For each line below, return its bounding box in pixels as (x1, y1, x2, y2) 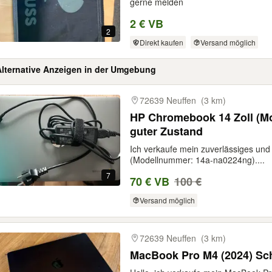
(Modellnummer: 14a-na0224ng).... (130, 154, 265, 166)
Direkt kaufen (139, 36, 183, 47)
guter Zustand (130, 123, 203, 140)
